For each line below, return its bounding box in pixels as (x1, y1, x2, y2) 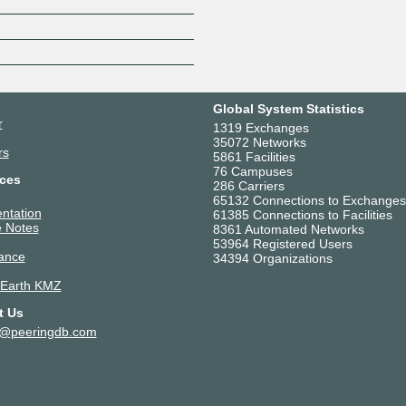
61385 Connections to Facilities (212, 207, 392, 222)
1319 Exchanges (212, 120, 309, 135)
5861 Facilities (212, 149, 295, 164)
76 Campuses (212, 163, 293, 179)
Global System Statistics (212, 101, 364, 116)
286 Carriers (212, 178, 285, 193)
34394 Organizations (212, 250, 333, 266)
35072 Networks (212, 134, 306, 150)
